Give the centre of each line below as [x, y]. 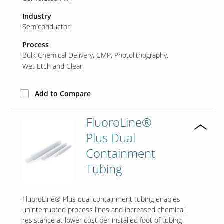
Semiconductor [46, 27]
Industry [37, 16]
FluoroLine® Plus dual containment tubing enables [101, 199]
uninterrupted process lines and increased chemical [103, 209]
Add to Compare [63, 94]
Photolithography [140, 55]
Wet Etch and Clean [53, 66]
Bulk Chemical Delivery [57, 55]
